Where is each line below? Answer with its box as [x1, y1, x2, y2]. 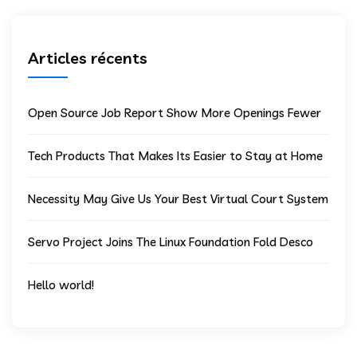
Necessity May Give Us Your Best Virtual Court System [28, 190, 328, 206]
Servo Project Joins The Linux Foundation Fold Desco [28, 233, 313, 249]
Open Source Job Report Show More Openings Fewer [28, 104, 321, 120]
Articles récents [28, 47, 147, 68]
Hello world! [28, 277, 94, 292]
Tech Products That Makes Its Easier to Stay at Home [28, 147, 323, 163]
